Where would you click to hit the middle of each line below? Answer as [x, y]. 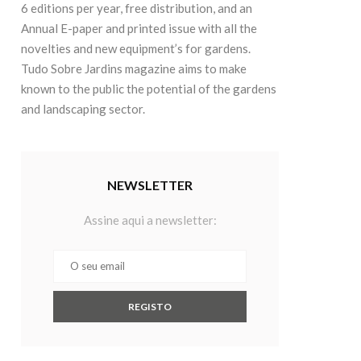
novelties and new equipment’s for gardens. [136, 49]
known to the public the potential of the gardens [149, 89]
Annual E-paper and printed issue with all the [139, 29]
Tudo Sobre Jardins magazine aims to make [134, 69]
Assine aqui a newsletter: [150, 220]
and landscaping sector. [83, 109]
